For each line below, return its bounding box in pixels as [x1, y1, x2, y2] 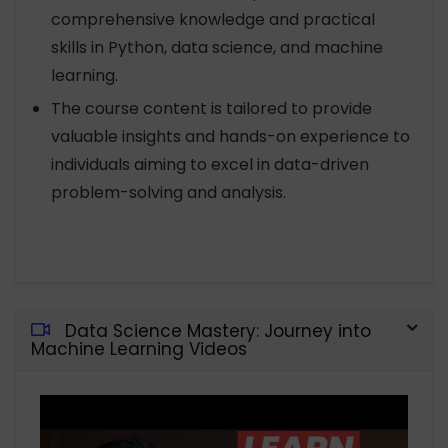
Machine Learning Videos [31, 337, 247, 362]
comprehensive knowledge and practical [51, 8, 375, 32]
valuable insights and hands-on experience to [51, 125, 410, 149]
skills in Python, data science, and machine [51, 36, 383, 60]
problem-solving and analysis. [51, 181, 286, 205]
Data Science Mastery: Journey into [65, 319, 371, 344]
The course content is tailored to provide [51, 97, 372, 121]
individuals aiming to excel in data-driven [51, 153, 369, 177]
